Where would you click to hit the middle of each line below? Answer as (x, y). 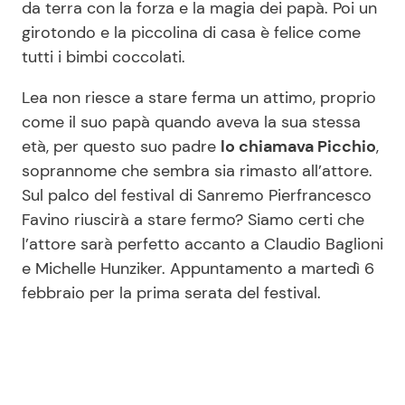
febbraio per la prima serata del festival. (174, 292)
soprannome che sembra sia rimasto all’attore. (197, 170)
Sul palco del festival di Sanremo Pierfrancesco (197, 195)
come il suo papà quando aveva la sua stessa (191, 122)
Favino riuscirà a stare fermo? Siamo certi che (193, 219)
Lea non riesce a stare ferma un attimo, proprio (199, 97)
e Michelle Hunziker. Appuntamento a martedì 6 (198, 268)
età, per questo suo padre (121, 146)
